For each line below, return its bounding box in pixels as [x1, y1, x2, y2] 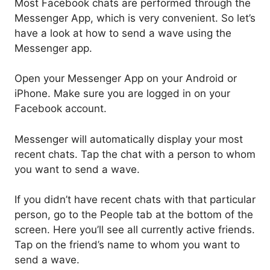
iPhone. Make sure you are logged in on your [14, 87, 230, 100]
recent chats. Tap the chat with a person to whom [14, 148, 256, 160]
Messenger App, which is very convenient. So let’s [14, 11, 256, 24]
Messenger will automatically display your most [14, 133, 243, 145]
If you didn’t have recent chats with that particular [14, 193, 256, 206]
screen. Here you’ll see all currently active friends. [14, 224, 255, 236]
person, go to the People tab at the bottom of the [14, 209, 253, 221]
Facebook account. [14, 102, 107, 115]
